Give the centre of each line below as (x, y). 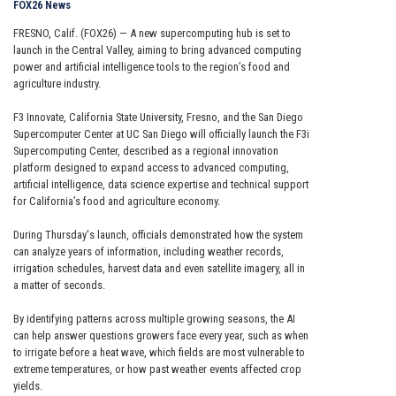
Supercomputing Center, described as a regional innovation (146, 151)
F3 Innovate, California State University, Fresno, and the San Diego (158, 118)
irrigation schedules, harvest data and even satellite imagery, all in (159, 269)
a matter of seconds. (59, 286)
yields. (28, 386)
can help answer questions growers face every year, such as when (161, 336)
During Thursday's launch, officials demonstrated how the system (158, 235)
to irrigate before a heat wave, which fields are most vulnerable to (159, 353)
